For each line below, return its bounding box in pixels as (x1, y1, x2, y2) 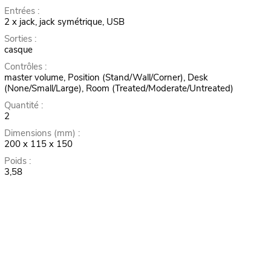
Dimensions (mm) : (4, 127, 80, 140)
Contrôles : (4, 60, 47, 73)
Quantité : (4, 99, 43, 112)
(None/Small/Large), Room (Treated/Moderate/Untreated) (4, 82, 233, 95)
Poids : (4, 155, 31, 168)
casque (4, 44, 33, 56)
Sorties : (4, 33, 36, 45)
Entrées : (4, 5, 39, 18)
